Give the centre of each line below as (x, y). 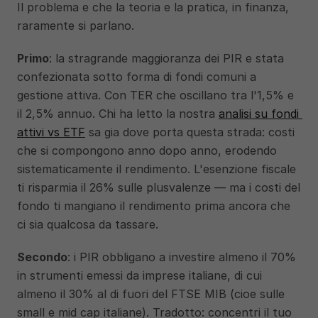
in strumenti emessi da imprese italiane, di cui (139, 275)
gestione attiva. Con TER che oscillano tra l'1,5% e (155, 95)
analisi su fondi (259, 114)
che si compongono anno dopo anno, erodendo (147, 150)
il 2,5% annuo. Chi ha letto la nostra (118, 114)
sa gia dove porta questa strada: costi (190, 132)
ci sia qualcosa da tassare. (88, 224)
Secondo (42, 257)
